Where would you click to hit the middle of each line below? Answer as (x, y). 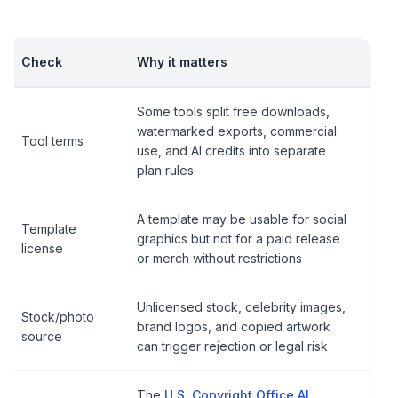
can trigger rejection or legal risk (232, 346)
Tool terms (52, 141)
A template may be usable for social (242, 219)
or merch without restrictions (219, 258)
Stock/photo (58, 317)
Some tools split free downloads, (233, 111)
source (42, 336)
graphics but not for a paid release (239, 239)
